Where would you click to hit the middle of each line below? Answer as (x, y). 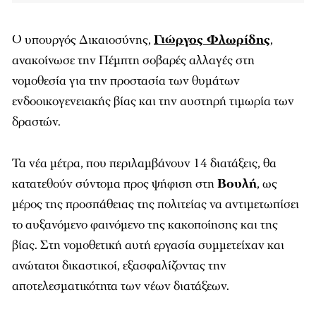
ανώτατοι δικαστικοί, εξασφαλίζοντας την (119, 266)
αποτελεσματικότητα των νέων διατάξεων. (121, 286)
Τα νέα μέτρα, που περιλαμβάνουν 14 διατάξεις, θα (144, 163)
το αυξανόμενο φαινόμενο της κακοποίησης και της (145, 225)
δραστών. (36, 122)
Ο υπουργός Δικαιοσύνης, (83, 40)
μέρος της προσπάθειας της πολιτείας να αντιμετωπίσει (156, 204)
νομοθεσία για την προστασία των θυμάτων (126, 81)
